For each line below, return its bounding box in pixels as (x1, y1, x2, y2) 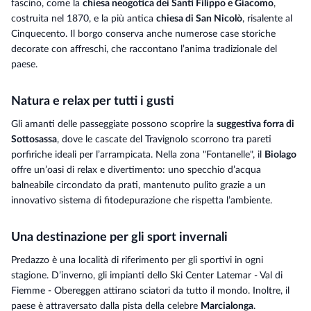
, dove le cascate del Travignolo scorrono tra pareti (57, 134, 271, 144)
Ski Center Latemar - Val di (170, 270, 283, 280)
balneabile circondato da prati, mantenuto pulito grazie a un (11, 180, 266, 190)
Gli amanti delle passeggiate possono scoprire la (11, 119, 217, 129)
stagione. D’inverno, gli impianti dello (11, 270, 170, 280)
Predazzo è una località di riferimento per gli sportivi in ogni (11, 255, 263, 265)
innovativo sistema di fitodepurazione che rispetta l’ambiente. (11, 195, 272, 205)
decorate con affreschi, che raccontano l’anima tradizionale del (11, 44, 277, 54)
